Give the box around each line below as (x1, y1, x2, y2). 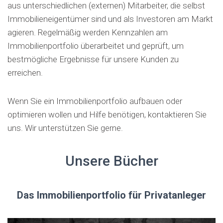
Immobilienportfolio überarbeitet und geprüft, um (7, 41, 184, 51)
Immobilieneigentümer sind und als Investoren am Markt (7, 14, 213, 24)
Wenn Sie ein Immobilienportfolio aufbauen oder (7, 96, 182, 106)
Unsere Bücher (65, 153, 158, 169)
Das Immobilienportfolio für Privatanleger (17, 189, 206, 201)
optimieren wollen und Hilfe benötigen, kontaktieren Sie (7, 110, 207, 119)
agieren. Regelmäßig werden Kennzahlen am (7, 27, 168, 37)
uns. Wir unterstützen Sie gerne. (7, 123, 123, 133)
